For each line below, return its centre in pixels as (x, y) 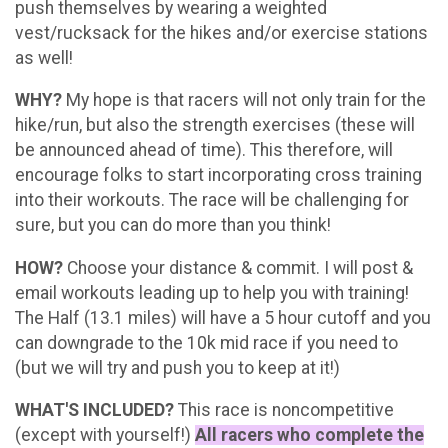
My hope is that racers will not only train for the (244, 100)
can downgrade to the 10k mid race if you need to (206, 342)
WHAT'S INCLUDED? (94, 410)
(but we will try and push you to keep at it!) (177, 367)
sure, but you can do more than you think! (175, 225)
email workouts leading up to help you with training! (212, 292)
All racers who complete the (309, 435)
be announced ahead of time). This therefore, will (204, 150)
